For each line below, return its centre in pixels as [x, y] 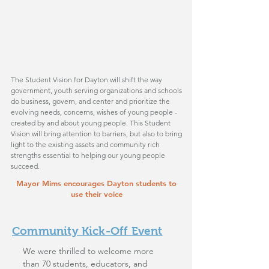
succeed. [25, 166]
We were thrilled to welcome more [88, 251]
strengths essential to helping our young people [88, 155]
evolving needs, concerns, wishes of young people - [94, 112]
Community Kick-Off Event [87, 231]
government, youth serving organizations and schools [96, 90]
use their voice [96, 194]
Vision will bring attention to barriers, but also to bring [96, 134]
